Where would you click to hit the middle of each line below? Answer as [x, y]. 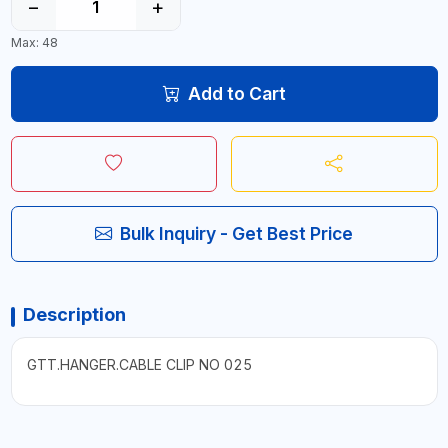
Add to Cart [236, 93]
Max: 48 [34, 42]
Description [74, 314]
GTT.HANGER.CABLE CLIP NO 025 [139, 364]
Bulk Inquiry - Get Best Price [236, 233]
